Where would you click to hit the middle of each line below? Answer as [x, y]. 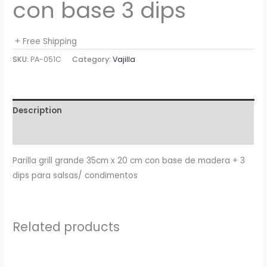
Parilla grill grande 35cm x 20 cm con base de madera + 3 [129, 160]
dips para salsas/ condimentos [75, 175]
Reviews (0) [37, 133]
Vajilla [124, 60]
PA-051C [46, 60]
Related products [66, 226]
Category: [93, 60]
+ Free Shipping [46, 42]
